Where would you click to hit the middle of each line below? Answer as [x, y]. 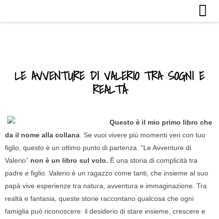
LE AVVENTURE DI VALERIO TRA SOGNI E [109, 76]
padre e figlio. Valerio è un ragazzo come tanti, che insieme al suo [107, 173]
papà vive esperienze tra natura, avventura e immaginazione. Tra [106, 186]
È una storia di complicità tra [154, 160]
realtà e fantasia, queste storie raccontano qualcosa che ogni [99, 198]
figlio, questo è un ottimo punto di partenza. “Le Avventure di [98, 148]
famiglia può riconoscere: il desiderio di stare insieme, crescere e [105, 211]
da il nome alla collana [42, 135]
